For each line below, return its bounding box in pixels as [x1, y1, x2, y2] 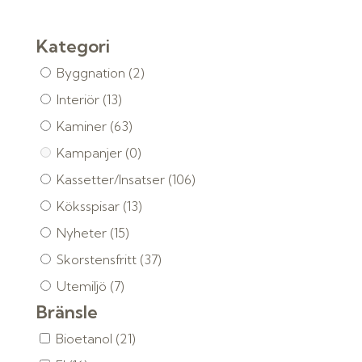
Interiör [56, 91, 103, 107]
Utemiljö [56, 278, 110, 294]
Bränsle [36, 301, 98, 323]
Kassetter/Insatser [56, 171, 168, 187]
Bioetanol [55, 330, 116, 347]
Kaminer [56, 118, 110, 134]
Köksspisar [56, 198, 123, 214]
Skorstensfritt [56, 251, 140, 267]
